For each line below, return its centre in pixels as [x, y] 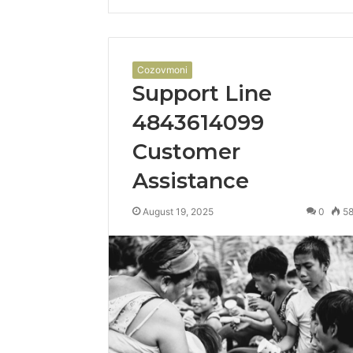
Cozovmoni [162, 70]
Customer [186, 152]
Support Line [202, 93]
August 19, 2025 [178, 212]
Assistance [191, 181]
